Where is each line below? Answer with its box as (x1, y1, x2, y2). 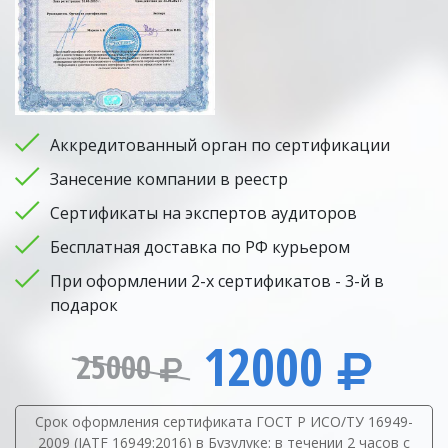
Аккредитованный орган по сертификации (50, 134, 390, 157)
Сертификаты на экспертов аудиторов (50, 202, 357, 225)
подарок (50, 294, 118, 317)
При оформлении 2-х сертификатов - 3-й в (50, 270, 384, 293)
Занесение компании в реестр (50, 168, 288, 191)
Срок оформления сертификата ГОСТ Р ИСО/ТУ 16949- (35, 412, 413, 432)
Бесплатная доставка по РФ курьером (50, 236, 350, 259)
